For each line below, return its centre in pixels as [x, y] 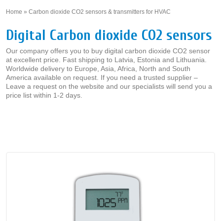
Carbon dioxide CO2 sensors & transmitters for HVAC [100, 12]
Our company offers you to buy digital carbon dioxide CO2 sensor [108, 51]
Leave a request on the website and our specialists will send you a [109, 86]
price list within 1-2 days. [44, 95]
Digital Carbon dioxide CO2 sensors [109, 35]
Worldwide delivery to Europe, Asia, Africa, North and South [98, 69]
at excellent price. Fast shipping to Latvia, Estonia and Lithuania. [106, 60]
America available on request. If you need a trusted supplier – [102, 77]
